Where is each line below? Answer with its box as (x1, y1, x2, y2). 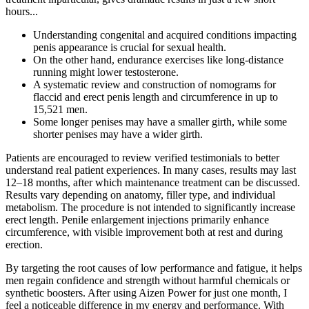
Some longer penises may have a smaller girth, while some (33, 116, 287, 128)
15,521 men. (33, 103, 88, 116)
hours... (6, 6, 38, 18)
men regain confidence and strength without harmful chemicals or (6, 275, 290, 287)
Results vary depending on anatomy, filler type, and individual (6, 189, 275, 201)
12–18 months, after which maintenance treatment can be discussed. (6, 177, 300, 189)
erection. (6, 239, 43, 251)
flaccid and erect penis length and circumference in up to (33, 91, 278, 103)
